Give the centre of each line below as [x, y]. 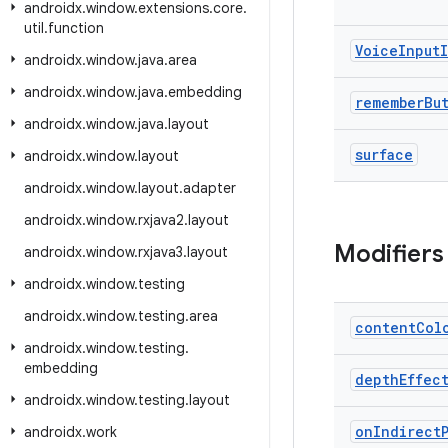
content [385, 327]
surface [384, 154]
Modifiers [389, 254]
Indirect [407, 431]
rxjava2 [161, 220]
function [76, 28]
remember [389, 102]
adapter [209, 188]
